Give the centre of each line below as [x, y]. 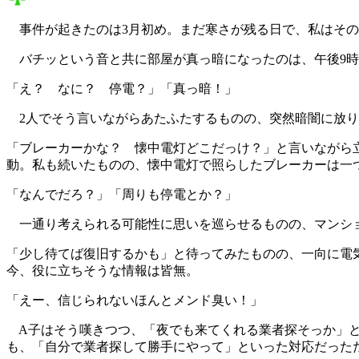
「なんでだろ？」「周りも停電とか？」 [122, 195]
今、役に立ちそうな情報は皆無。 [103, 271]
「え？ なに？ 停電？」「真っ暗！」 [122, 89]
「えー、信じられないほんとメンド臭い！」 [135, 301]
